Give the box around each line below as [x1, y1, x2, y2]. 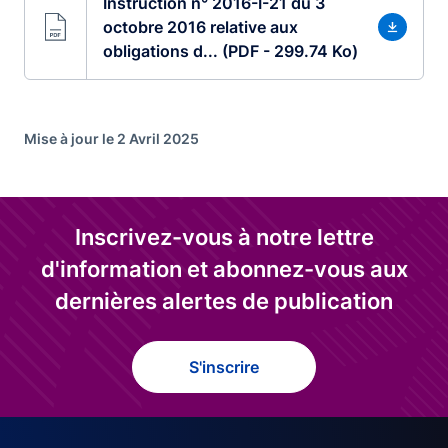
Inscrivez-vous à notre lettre [74, 224, 374, 250]
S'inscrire [189, 356, 259, 377]
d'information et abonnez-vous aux [40, 256, 408, 282]
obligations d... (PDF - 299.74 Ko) [102, 41, 358, 61]
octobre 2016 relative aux [102, 17, 298, 37]
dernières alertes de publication [55, 288, 393, 314]
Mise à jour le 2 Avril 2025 [24, 130, 199, 147]
